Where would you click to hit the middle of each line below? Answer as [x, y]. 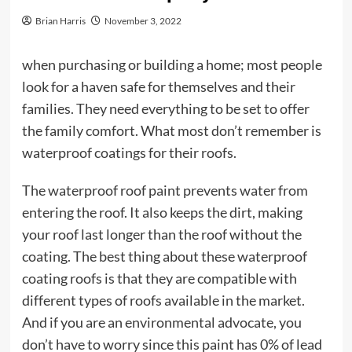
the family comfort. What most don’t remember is [171, 130]
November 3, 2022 [143, 21]
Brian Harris [60, 21]
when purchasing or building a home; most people [172, 64]
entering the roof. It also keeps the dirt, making [162, 212]
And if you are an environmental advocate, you [161, 322]
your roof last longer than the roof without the [161, 234]
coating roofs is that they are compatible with [159, 278]
